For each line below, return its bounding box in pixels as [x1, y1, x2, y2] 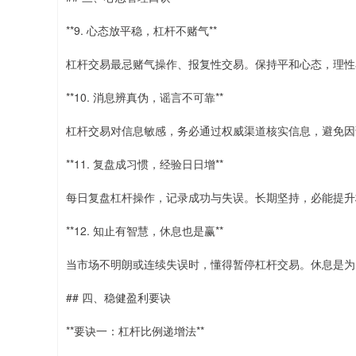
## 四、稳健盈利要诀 [66, 289, 171, 305]
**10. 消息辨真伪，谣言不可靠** [66, 89, 223, 105]
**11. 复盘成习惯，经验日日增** [66, 156, 223, 172]
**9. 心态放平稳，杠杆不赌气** [66, 22, 217, 38]
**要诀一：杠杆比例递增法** [66, 323, 204, 339]
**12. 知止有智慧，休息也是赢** [66, 222, 223, 238]
